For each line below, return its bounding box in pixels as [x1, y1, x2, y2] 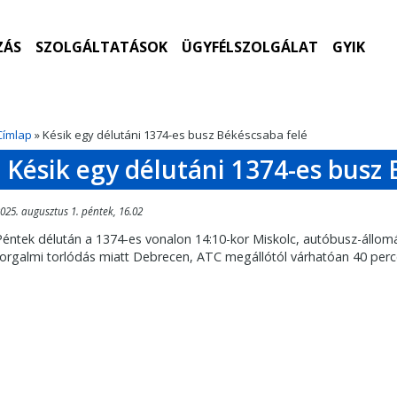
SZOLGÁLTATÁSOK [35, 37, 167, 57]
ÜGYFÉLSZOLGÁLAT [181, 37, 318, 57]
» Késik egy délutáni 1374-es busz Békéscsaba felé [32, 127, 307, 143]
